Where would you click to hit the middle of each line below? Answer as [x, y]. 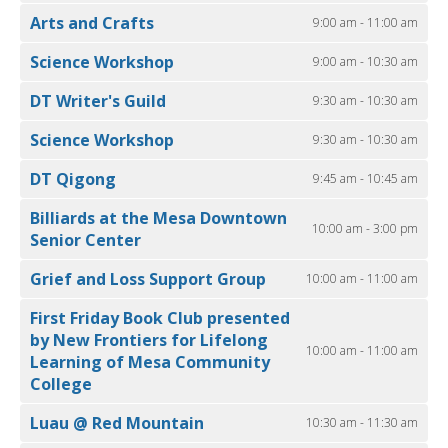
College [61, 384]
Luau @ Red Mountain [117, 423]
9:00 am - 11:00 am [365, 23]
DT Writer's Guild [98, 101]
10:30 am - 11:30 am [362, 423]
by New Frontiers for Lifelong [149, 340]
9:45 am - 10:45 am [365, 179]
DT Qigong [73, 179]
